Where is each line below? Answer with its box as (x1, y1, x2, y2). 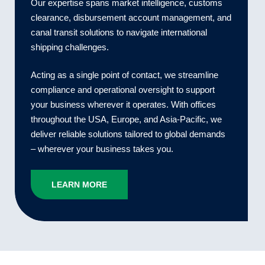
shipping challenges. (30, 41, 109, 52)
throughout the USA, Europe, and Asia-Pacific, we (30, 114, 222, 125)
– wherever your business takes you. (30, 144, 173, 154)
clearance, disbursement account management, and (30, 12, 231, 22)
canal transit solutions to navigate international (30, 27, 207, 37)
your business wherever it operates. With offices (30, 99, 216, 110)
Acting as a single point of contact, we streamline (30, 70, 218, 80)
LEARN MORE (51, 179, 107, 189)
